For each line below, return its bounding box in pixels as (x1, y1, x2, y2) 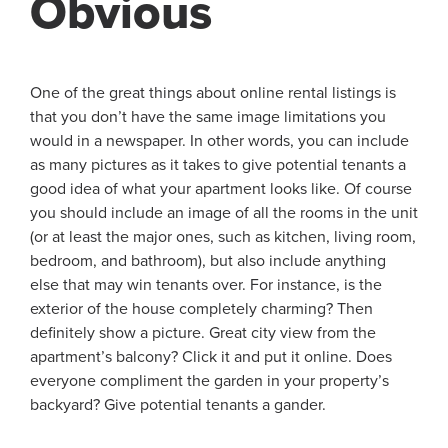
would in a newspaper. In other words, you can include (30, 131, 409, 152)
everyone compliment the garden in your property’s (30, 371, 389, 392)
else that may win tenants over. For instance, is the (30, 275, 382, 296)
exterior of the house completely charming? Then (30, 299, 373, 320)
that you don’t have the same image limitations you (30, 107, 386, 128)
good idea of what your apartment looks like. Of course (30, 179, 412, 200)
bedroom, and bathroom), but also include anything (30, 251, 386, 272)
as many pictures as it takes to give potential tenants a (30, 155, 406, 176)
